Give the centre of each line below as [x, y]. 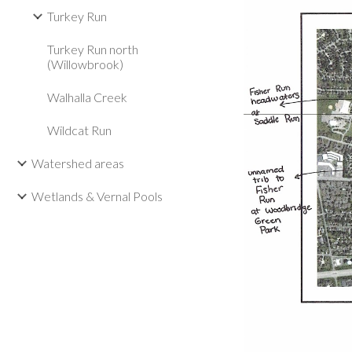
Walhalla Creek [87, 97]
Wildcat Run [79, 130]
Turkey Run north [93, 49]
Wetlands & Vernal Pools [97, 196]
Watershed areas [78, 163]
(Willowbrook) [85, 64]
